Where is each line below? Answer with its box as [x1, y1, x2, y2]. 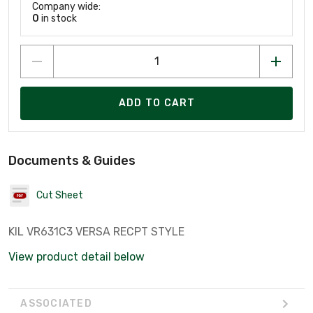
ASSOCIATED [20, 298, 92, 310]
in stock [39, 12, 77, 24]
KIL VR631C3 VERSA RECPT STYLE [8, 224, 184, 238]
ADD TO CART [118, 97, 196, 110]
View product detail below [8, 249, 145, 263]
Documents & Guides [8, 152, 136, 168]
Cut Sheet [36, 189, 83, 202]
